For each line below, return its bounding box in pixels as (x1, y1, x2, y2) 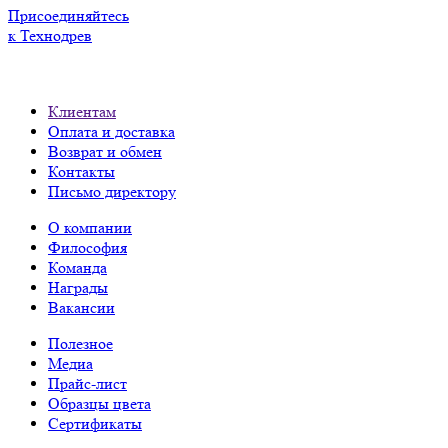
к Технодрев (8, 26, 92, 46)
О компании (48, 218, 132, 238)
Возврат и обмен (48, 142, 162, 162)
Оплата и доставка (48, 122, 175, 142)
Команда (48, 258, 107, 278)
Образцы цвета (48, 394, 151, 414)
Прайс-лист (48, 374, 127, 394)
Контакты (48, 162, 115, 182)
